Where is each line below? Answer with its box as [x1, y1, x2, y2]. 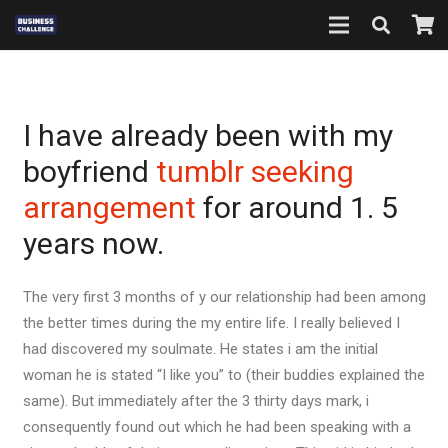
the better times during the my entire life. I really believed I [22, 314, 400, 332]
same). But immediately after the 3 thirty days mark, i [22, 392, 369, 410]
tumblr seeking [155, 153, 354, 189]
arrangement [22, 189, 196, 225]
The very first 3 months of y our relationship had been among [22, 288, 426, 306]
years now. [22, 225, 164, 261]
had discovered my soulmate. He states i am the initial [22, 340, 378, 358]
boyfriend [22, 153, 156, 189]
